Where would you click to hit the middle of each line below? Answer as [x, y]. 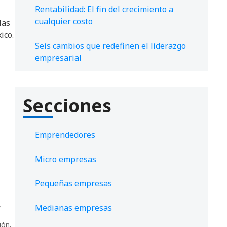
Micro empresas [66, 159]
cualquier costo [64, 22]
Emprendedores [65, 135]
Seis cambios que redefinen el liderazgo [110, 46]
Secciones [67, 106]
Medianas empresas [73, 208]
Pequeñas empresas [73, 184]
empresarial [58, 58]
